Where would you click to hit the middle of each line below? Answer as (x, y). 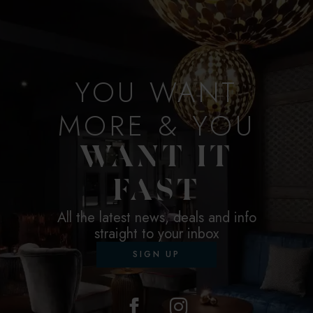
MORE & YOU (156, 125)
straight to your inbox (156, 233)
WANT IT (156, 159)
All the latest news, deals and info (156, 217)
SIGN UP (156, 254)
